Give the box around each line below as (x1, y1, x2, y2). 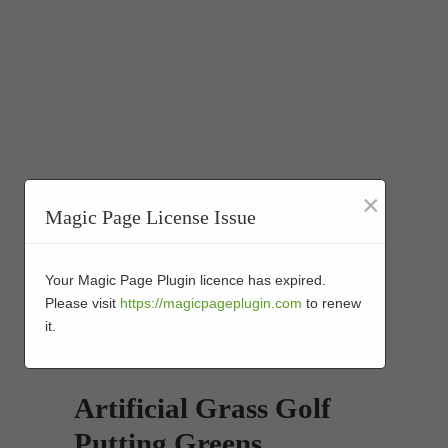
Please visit (45, 295, 120, 312)
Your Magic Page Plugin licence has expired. (45, 272, 326, 289)
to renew (302, 295, 361, 312)
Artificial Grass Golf (74, 392, 331, 424)
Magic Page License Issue (45, 206, 256, 229)
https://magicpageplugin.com (120, 295, 302, 312)
